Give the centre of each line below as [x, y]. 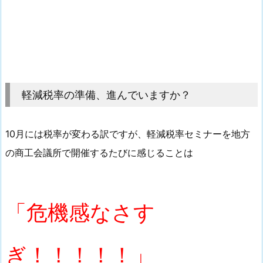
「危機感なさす [80, 213]
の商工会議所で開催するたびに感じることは [99, 152]
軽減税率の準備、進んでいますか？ [106, 94]
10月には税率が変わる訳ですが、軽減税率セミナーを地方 [128, 134]
